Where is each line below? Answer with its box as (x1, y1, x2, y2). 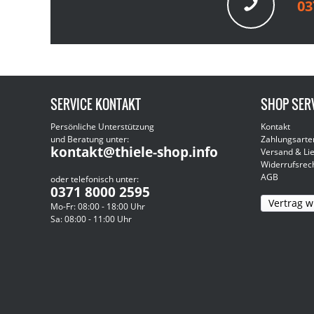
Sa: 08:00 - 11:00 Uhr (50, 213, 132, 226)
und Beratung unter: (50, 133, 129, 146)
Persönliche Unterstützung (50, 121, 154, 133)
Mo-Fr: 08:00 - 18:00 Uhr (50, 200, 145, 213)
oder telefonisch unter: (50, 173, 139, 186)
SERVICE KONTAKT (50, 95, 141, 114)
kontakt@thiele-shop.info (50, 143, 218, 162)
